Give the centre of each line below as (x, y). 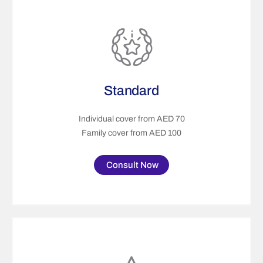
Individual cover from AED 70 (131, 119)
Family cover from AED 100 (131, 133)
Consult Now (132, 165)
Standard (131, 90)
